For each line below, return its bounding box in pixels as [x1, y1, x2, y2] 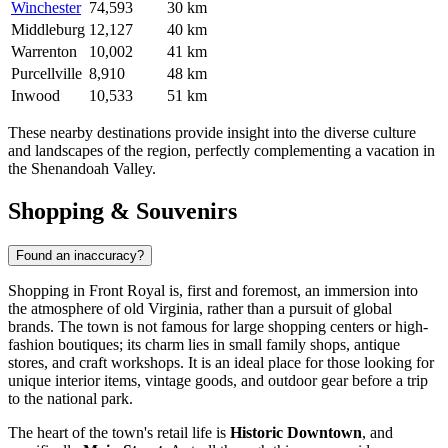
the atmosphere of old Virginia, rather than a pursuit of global [8, 299, 392, 317]
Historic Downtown [230, 423, 362, 441]
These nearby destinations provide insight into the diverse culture [8, 124, 416, 142]
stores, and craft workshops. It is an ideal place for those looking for [8, 353, 434, 371]
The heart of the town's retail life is [8, 423, 230, 441]
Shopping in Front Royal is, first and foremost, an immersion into [8, 281, 418, 299]
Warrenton [11, 43, 77, 61]
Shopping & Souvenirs [8, 198, 237, 225]
